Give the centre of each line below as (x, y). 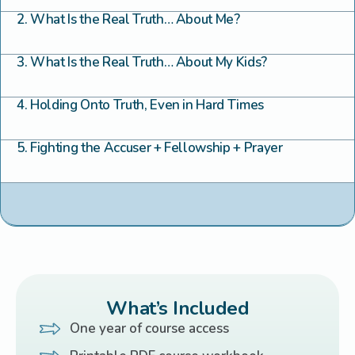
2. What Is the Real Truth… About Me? (128, 19)
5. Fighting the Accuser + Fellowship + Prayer (150, 148)
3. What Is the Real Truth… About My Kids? (142, 62)
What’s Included (177, 308)
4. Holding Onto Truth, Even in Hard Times (141, 105)
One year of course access (149, 328)
